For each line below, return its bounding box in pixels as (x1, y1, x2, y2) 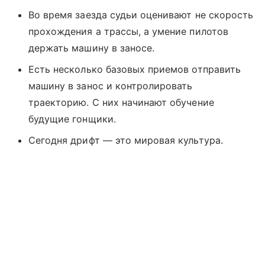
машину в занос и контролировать (28, 80, 193, 92)
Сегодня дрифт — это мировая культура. (28, 134, 223, 147)
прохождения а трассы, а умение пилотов (28, 25, 228, 38)
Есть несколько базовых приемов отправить (28, 63, 241, 76)
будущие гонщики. (28, 113, 116, 125)
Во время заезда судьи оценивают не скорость (28, 9, 254, 21)
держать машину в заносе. (28, 42, 155, 54)
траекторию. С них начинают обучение (28, 96, 214, 109)
